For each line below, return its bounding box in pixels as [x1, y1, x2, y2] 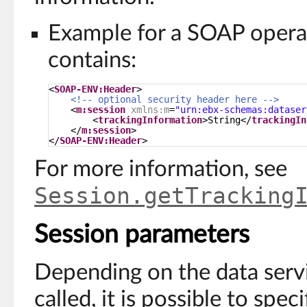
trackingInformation [98, 114, 202, 126]
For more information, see [34, 158, 287, 181]
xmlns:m [131, 104, 169, 116]
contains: [48, 49, 136, 72]
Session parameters [34, 222, 249, 248]
